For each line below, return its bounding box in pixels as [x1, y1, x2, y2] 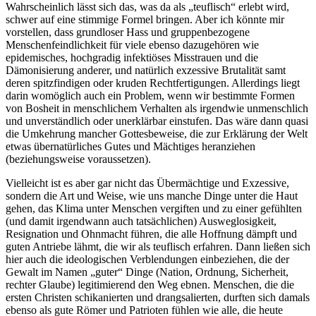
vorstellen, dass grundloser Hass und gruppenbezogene [6, 25, 250, 38]
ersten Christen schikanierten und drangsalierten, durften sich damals [6, 291, 310, 303]
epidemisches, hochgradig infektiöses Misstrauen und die [6, 51, 258, 63]
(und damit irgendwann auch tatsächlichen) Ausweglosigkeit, [6, 214, 276, 227]
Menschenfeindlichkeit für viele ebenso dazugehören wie [6, 38, 259, 51]
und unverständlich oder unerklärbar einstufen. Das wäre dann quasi [6, 114, 308, 127]
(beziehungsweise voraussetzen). [6, 152, 151, 165]
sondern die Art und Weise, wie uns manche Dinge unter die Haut [6, 189, 298, 202]
